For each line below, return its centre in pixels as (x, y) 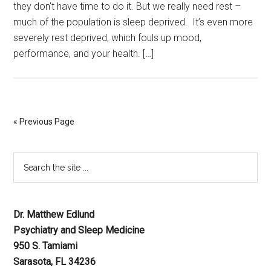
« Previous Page (44, 122)
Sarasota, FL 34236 (55, 262)
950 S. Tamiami (46, 246)
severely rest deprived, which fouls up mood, (108, 38)
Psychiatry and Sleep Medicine (79, 230)
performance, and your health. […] (84, 54)
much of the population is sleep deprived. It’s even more (133, 22)
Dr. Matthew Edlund (54, 214)
